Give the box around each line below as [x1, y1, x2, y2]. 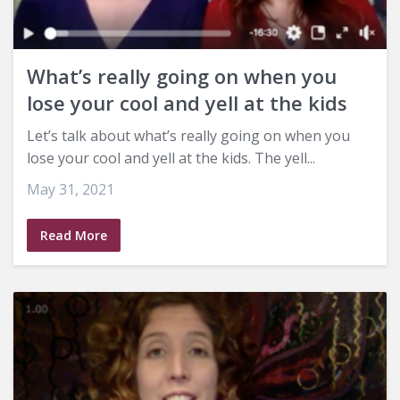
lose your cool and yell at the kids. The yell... [27, 148, 315, 169]
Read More [40, 227, 107, 245]
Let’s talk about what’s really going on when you [27, 126, 350, 146]
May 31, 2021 [27, 179, 114, 200]
